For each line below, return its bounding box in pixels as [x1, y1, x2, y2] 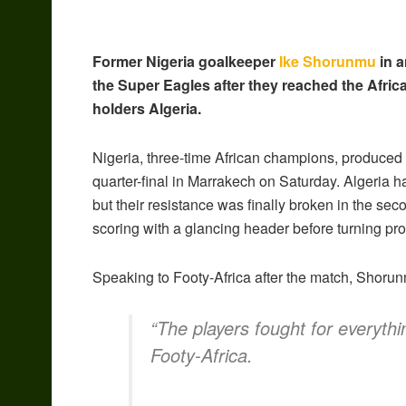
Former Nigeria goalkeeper [92, 51, 279, 72]
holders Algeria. [92, 98, 201, 120]
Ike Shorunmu [279, 51, 376, 72]
